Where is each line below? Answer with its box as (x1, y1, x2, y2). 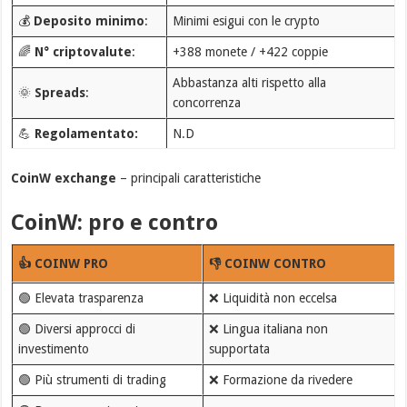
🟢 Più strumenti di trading (17, 372, 166, 387)
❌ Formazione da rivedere (208, 372, 352, 387)
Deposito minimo (33, 14, 144, 28)
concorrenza (172, 95, 241, 110)
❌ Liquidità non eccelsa (208, 291, 337, 305)
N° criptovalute (34, 45, 132, 59)
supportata (208, 342, 270, 356)
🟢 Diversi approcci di (17, 322, 135, 336)
